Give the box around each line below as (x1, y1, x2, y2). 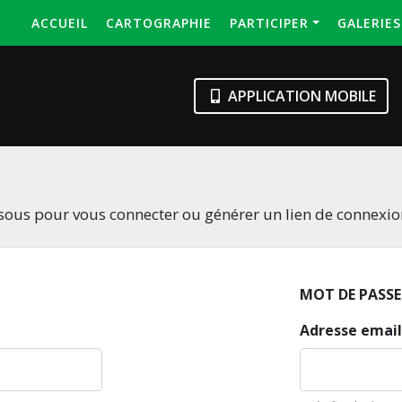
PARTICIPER (230, 14, 310, 31)
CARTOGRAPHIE (106, 14, 213, 31)
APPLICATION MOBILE (224, 86, 376, 106)
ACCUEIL (31, 14, 89, 31)
